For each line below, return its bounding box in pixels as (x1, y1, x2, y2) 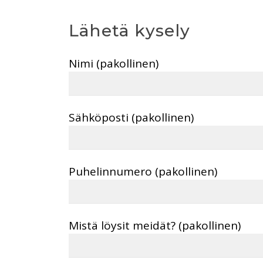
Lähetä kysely (69, 20, 191, 41)
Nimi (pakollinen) (69, 55, 159, 71)
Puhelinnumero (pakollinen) (69, 163, 217, 179)
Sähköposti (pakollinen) (69, 109, 194, 125)
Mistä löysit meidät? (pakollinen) (69, 217, 241, 233)
